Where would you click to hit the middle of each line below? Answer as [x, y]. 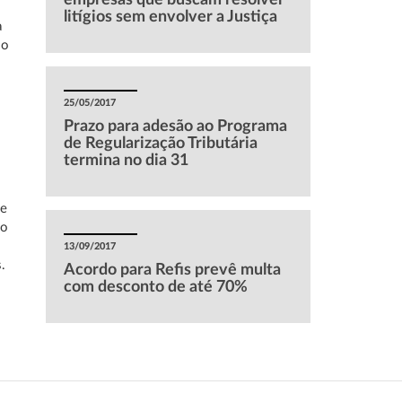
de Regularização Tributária [160, 144]
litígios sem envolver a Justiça [170, 17]
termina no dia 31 [126, 161]
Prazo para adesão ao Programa [175, 127]
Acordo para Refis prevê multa [172, 270]
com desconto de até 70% [155, 287]
